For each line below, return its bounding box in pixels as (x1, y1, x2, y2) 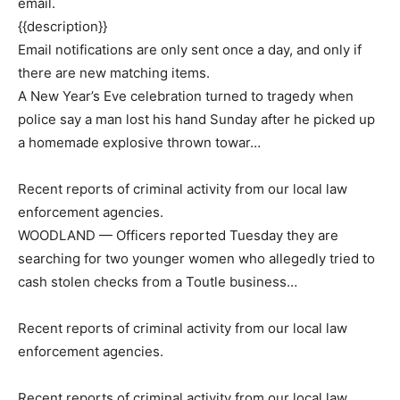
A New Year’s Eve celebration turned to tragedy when (18, 87, 354, 105)
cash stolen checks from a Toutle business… (18, 273, 297, 291)
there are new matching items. (18, 64, 210, 82)
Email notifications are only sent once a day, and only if (18, 41, 362, 59)
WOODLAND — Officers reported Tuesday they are (18, 227, 338, 245)
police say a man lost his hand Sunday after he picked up (18, 111, 375, 129)
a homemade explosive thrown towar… (18, 134, 261, 152)
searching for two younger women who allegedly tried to (18, 250, 375, 268)
